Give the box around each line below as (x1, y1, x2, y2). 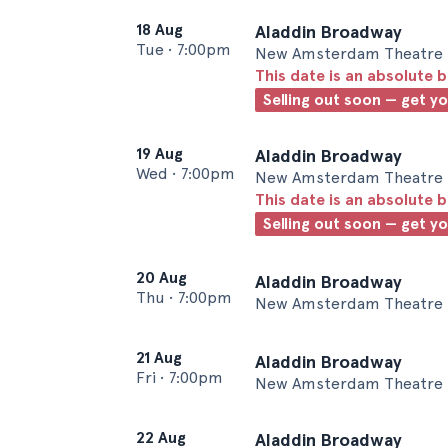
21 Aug (136, 348, 182, 367)
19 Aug (136, 144, 183, 163)
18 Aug (136, 20, 183, 39)
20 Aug (136, 268, 187, 287)
